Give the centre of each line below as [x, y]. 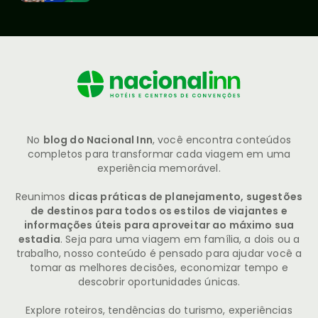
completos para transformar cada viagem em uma [159, 154]
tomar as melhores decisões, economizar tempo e [159, 267]
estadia [39, 239]
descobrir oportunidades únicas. [159, 281]
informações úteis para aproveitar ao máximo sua [159, 225]
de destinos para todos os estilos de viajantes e [159, 210]
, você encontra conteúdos [221, 139]
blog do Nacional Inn [98, 139]
